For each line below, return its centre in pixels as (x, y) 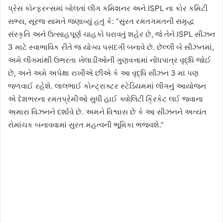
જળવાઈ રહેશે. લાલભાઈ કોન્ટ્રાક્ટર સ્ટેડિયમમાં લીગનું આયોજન (107, 86)
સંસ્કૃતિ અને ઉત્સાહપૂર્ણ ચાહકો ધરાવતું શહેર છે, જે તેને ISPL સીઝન (111, 34)
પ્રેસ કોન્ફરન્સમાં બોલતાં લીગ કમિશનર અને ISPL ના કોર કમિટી (108, 8)
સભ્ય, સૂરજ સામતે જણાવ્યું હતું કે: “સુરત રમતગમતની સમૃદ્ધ (101, 21)
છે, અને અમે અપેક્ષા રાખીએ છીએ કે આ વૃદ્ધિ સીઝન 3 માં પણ (103, 73)
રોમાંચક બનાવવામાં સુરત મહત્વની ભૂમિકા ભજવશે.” (86, 125)
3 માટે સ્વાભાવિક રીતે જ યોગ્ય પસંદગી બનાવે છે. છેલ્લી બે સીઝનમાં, (111, 47)
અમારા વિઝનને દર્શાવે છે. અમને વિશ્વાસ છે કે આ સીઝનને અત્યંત (107, 112)
